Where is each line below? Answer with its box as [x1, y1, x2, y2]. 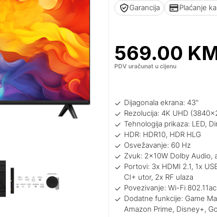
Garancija [129, 3, 160, 12]
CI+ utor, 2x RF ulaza [124, 172, 194, 182]
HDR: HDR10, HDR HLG [124, 130, 201, 139]
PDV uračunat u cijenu [114, 62, 177, 70]
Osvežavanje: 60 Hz [124, 140, 191, 150]
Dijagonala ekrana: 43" [124, 98, 199, 108]
